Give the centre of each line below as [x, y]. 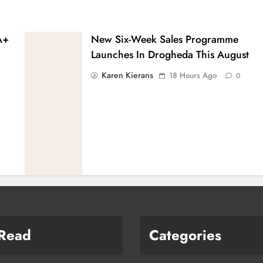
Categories [185, 235]
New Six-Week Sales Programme [165, 40]
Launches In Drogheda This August [170, 55]
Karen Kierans [128, 75]
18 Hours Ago [193, 76]
